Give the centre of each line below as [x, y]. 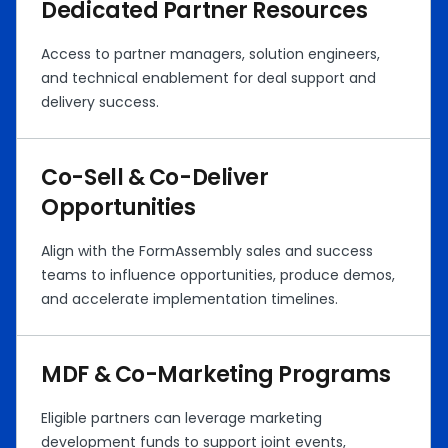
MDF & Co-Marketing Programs [216, 374]
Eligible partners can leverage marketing [182, 418]
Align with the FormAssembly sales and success [207, 251]
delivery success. [100, 102]
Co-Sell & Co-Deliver [155, 177]
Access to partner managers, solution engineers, [211, 54]
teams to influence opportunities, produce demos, [218, 275]
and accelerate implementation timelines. [190, 299]
